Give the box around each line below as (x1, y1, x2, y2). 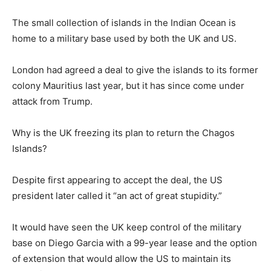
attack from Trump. (12, 96, 93, 107)
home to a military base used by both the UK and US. (12, 33, 237, 44)
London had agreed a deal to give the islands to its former (12, 64, 258, 76)
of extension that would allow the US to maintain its (12, 253, 231, 264)
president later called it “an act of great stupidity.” (12, 190, 222, 201)
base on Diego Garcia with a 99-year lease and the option (12, 237, 257, 249)
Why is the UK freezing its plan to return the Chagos (12, 127, 235, 139)
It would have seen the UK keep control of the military (12, 221, 241, 233)
